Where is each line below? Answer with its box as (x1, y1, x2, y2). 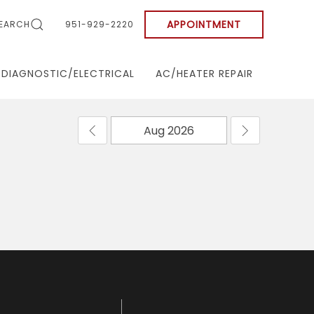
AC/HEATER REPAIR (156, 67, 253, 81)
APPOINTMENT (167, 18, 241, 32)
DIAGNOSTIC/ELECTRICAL (1, 67, 135, 81)
